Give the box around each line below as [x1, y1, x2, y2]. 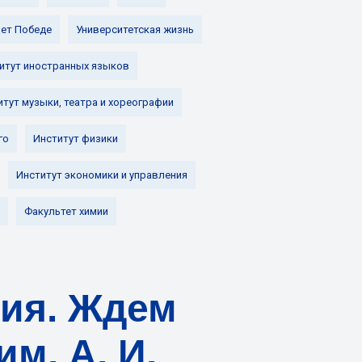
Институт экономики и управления [16, 169, 187, 181]
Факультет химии [24, 205, 108, 217]
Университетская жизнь [76, 23, 194, 36]
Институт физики [33, 133, 118, 145]
